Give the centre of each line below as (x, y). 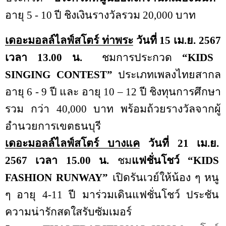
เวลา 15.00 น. (72, 160)
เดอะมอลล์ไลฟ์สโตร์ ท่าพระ (69, 40)
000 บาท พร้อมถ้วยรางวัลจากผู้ (145, 109)
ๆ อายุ (24, 194)
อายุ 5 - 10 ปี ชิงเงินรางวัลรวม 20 (79, 15)
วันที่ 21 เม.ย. (179, 143)
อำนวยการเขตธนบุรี (53, 126)
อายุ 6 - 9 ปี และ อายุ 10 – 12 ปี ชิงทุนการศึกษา (113, 92)
